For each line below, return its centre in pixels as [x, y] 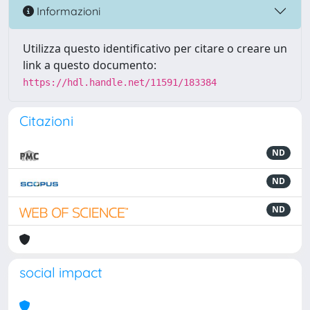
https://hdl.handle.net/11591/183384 [120, 82]
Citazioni [46, 121]
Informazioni [67, 11]
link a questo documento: [90, 65]
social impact [61, 272]
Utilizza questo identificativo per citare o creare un [155, 48]
